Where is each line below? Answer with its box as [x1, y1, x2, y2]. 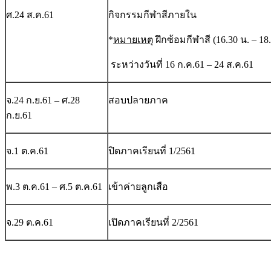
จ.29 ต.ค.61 [6, 217, 53, 228]
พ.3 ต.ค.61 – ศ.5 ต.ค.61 [6, 181, 102, 192]
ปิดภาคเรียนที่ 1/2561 [108, 146, 195, 157]
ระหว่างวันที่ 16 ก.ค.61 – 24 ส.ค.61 [108, 59, 253, 70]
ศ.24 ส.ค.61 [6, 10, 54, 21]
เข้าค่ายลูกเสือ [108, 181, 168, 192]
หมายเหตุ [113, 34, 153, 45]
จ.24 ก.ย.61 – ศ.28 [6, 95, 80, 106]
